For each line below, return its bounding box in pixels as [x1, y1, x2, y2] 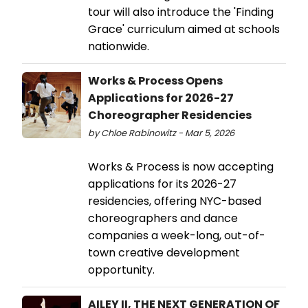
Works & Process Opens [88, 72, 223, 89]
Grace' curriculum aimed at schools [88, 21, 280, 37]
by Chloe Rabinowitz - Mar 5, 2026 [88, 126, 234, 139]
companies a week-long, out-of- [88, 227, 265, 243]
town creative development [88, 244, 240, 261]
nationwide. [88, 38, 149, 54]
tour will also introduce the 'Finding [88, 3, 274, 20]
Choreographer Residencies [88, 107, 252, 123]
